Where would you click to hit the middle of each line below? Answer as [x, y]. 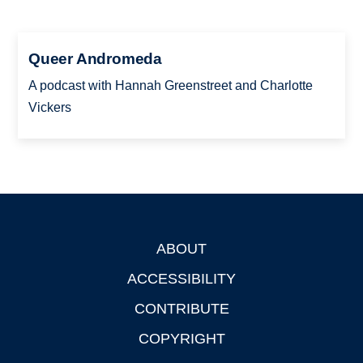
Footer [37, 251]
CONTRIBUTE [181, 308]
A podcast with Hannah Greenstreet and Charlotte [170, 85]
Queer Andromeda [95, 58]
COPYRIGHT [181, 338]
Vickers [49, 107]
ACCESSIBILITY [181, 278]
